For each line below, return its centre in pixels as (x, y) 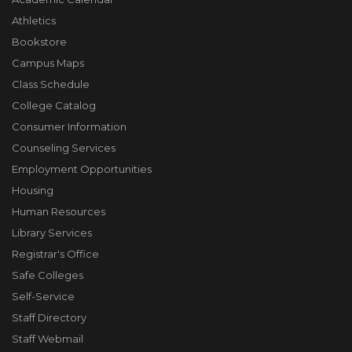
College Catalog (54, 105)
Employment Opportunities (82, 169)
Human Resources (59, 211)
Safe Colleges (48, 275)
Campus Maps (48, 63)
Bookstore (39, 42)
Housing (33, 190)
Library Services (52, 233)
